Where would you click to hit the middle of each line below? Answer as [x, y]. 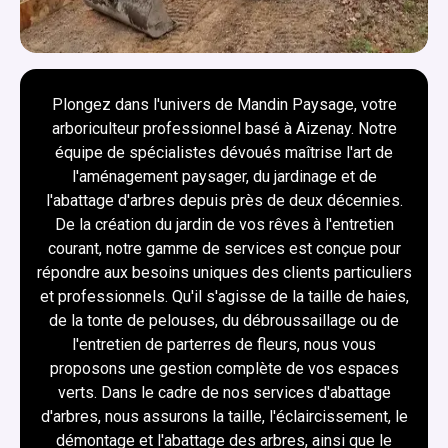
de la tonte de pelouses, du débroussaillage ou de [224, 320]
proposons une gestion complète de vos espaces [224, 368]
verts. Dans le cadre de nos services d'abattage [224, 392]
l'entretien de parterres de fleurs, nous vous [224, 344]
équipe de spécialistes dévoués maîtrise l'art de [224, 152]
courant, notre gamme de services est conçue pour [224, 248]
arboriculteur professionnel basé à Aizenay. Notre [224, 128]
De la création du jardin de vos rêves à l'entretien [224, 224]
